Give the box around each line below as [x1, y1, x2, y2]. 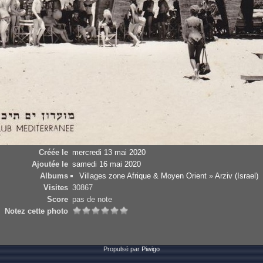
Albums [40, 171, 69, 181]
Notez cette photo [5, 207, 69, 216]
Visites [43, 183, 69, 193]
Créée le [39, 148, 69, 157]
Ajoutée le [32, 160, 69, 169]
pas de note [72, 195, 112, 204]
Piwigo [141, 245, 160, 253]
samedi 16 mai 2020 [72, 160, 141, 169]
